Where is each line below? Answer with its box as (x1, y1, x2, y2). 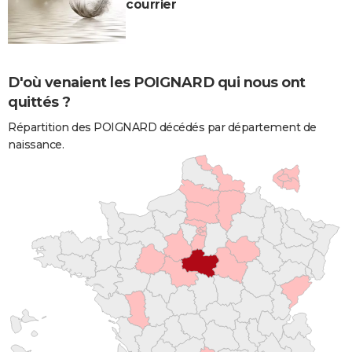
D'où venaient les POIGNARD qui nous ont (8, 73, 306, 91)
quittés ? (8, 93, 71, 111)
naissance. (8, 137, 64, 152)
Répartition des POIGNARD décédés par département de (8, 119, 317, 134)
